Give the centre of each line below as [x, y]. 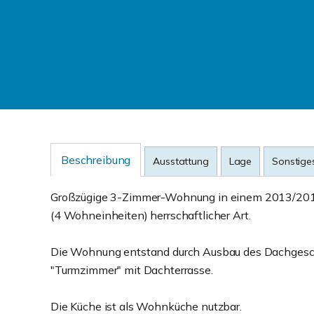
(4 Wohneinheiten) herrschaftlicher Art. [151, 215]
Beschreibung [96, 160]
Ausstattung [181, 161]
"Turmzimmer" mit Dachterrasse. [132, 270]
